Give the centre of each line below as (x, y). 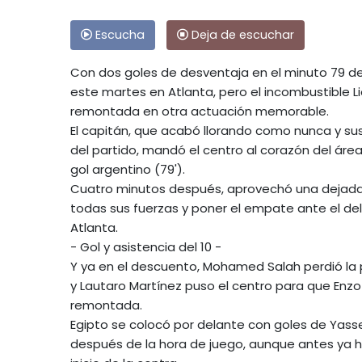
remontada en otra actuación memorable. (200, 111)
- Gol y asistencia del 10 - (146, 246)
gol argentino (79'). (128, 169)
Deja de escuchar (241, 34)
